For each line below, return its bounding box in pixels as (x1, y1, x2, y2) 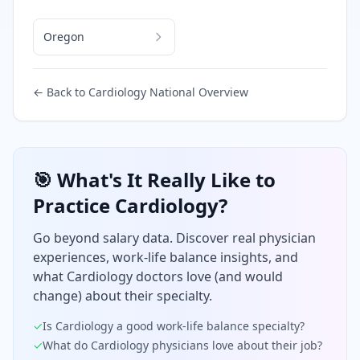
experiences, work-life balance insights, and (33, 247, 298, 266)
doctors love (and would (133, 267, 283, 285)
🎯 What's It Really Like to (33, 166, 276, 193)
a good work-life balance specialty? (113, 317, 305, 333)
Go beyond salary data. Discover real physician (33, 228, 316, 247)
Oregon (43, 28, 84, 44)
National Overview (146, 84, 248, 100)
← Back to (33, 84, 88, 100)
